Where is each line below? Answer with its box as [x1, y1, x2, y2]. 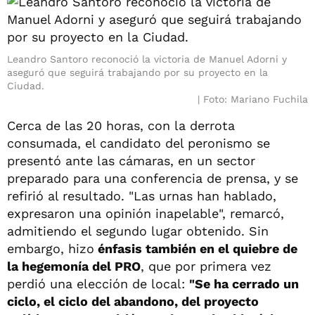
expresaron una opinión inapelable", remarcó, [7, 205, 284, 221]
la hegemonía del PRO [7, 258, 141, 274]
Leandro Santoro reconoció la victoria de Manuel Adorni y [7, 53, 287, 65]
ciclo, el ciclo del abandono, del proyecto [7, 293, 259, 309]
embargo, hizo [7, 240, 94, 256]
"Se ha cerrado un [189, 276, 299, 291]
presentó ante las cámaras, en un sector [7, 153, 255, 168]
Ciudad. [7, 79, 44, 91]
